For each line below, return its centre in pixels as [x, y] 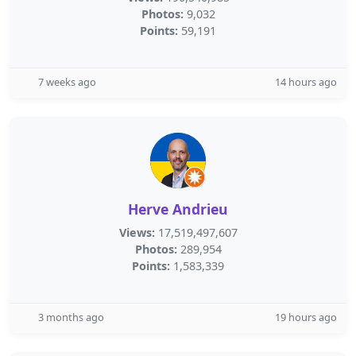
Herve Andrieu [178, 209]
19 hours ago [306, 317]
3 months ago [71, 317]
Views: [137, 232]
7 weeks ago [67, 82]
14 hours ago [306, 82]
